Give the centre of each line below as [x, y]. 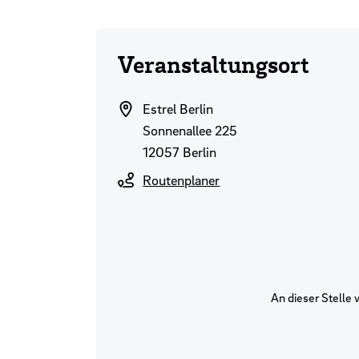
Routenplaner [182, 180]
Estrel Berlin [178, 109]
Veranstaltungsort [213, 64]
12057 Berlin [180, 152]
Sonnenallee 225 [190, 130]
